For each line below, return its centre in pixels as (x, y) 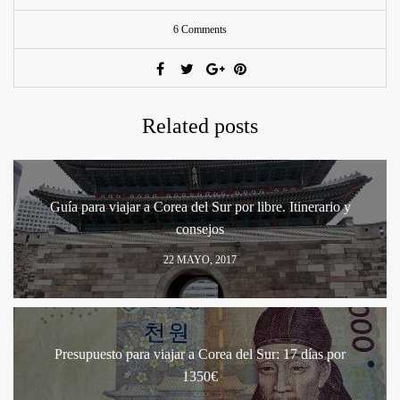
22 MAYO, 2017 (200, 259)
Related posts (200, 125)
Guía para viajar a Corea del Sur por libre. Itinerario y (200, 206)
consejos (200, 229)
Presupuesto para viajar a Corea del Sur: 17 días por (200, 354)
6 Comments (200, 29)
